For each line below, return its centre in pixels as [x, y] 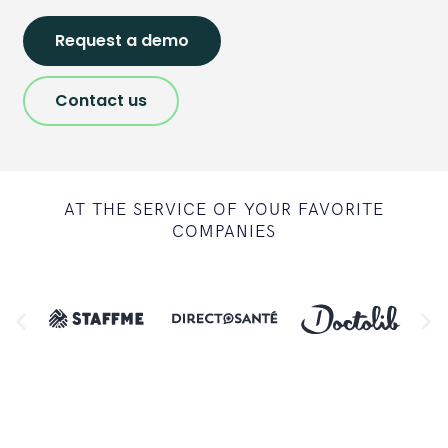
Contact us [101, 100]
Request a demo [122, 40]
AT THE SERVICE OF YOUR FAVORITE [224, 210]
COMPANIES [224, 232]
